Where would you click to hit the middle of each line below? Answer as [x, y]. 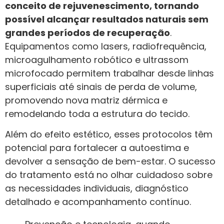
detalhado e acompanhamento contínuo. [98, 202]
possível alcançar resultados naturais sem [107, 19]
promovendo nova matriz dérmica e [86, 100]
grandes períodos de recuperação [87, 32]
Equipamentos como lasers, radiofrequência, [106, 46]
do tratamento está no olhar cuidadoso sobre [109, 175]
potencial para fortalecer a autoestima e [97, 148]
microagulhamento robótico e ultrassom [97, 59]
